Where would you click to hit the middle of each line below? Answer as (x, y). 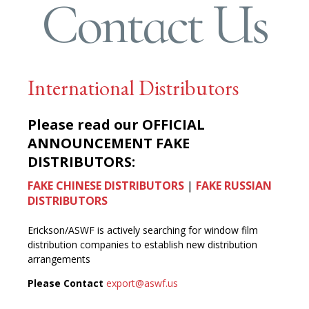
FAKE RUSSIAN (234, 186)
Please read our (85, 125)
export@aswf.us (142, 283)
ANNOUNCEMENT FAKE (109, 143)
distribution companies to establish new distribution (142, 245)
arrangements (59, 259)
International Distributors (133, 88)
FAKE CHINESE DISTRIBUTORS (106, 186)
